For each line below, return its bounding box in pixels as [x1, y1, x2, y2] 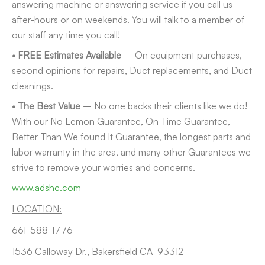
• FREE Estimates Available [12, 49, 121, 61]
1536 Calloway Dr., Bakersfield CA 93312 [12, 245, 183, 257]
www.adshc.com [12, 181, 81, 193]
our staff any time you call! [12, 28, 120, 41]
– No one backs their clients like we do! [80, 99, 247, 112]
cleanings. [12, 79, 53, 92]
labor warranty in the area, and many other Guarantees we [12, 146, 251, 158]
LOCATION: [12, 202, 62, 215]
